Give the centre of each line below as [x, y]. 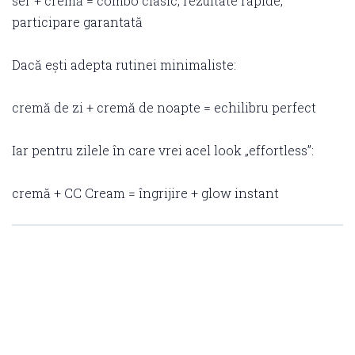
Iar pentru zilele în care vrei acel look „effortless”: [163, 150]
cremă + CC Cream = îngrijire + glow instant [145, 193]
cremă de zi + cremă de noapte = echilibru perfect [164, 107]
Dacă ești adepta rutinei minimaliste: [124, 64]
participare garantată [77, 21]
